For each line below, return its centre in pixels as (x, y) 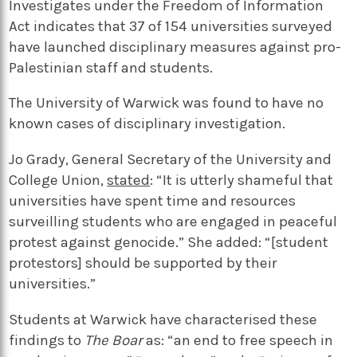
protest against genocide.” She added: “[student (169, 243)
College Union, (58, 180)
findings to (47, 340)
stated (129, 180)
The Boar (114, 340)
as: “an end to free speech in (238, 340)
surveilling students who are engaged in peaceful (173, 222)
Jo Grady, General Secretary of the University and (171, 160)
